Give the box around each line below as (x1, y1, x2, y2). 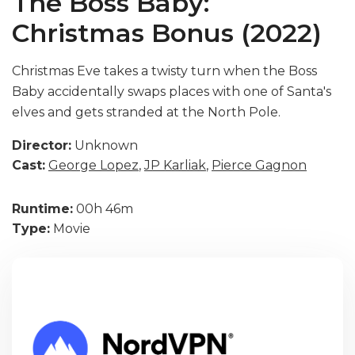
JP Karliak (144, 158, 206, 173)
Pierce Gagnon (212, 158, 307, 173)
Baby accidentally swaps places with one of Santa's (12, 84, 331, 99)
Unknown (71, 138, 138, 153)
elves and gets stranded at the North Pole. (12, 105, 281, 120)
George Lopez (48, 158, 139, 173)
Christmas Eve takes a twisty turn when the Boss (12, 63, 317, 78)
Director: (12, 138, 71, 153)
